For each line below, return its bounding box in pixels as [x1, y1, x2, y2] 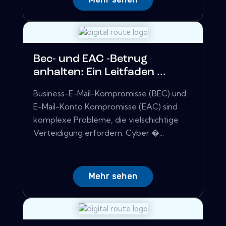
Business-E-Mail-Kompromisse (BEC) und [33, 88, 186, 99]
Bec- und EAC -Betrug [33, 53, 147, 66]
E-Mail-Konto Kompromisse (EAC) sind [33, 101, 178, 112]
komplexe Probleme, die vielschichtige [33, 115, 179, 125]
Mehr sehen [88, 172, 138, 182]
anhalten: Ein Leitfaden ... [33, 67, 166, 79]
